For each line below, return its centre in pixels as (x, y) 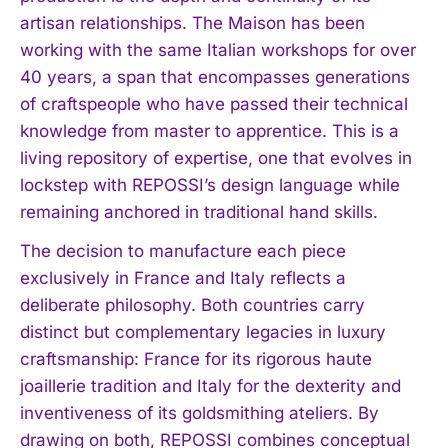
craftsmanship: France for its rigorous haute (196, 358)
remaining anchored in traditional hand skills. (199, 211)
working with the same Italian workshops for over (218, 49)
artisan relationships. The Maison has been (192, 22)
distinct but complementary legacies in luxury (203, 331)
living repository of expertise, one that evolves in (216, 157)
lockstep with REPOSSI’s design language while (210, 184)
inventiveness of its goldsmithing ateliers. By (199, 412)
